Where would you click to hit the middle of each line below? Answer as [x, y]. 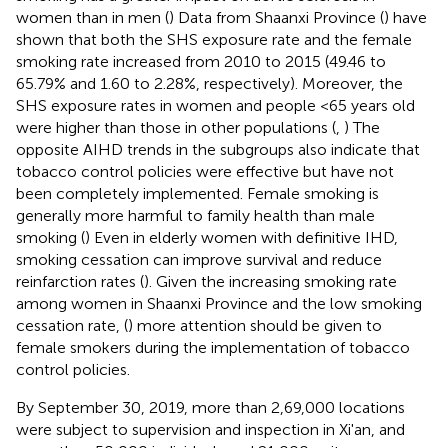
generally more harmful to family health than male [195, 216]
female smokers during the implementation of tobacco [213, 348]
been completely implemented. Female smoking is [197, 194]
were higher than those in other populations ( [176, 128]
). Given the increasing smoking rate [270, 282]
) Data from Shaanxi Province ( [276, 18]
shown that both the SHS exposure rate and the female [214, 40]
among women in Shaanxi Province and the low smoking [219, 304]
